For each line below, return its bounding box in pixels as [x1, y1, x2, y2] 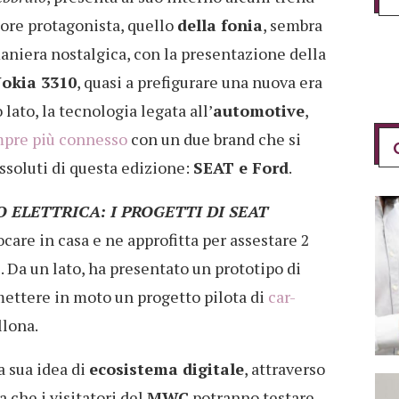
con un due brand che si [131, 128, 301, 151]
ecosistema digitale [89, 358, 244, 380]
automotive [213, 100, 305, 122]
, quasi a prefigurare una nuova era [77, 71, 322, 94]
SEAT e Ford [193, 157, 289, 179]
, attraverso [244, 358, 325, 380]
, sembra [263, 14, 322, 37]
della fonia [177, 14, 263, 37]
